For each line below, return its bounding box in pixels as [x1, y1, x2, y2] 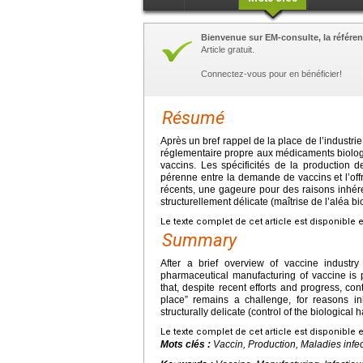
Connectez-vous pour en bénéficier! [201, 68, 342, 79]
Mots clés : [160, 338, 213, 350]
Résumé [162, 107, 224, 128]
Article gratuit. [201, 44, 254, 54]
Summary [162, 229, 237, 250]
